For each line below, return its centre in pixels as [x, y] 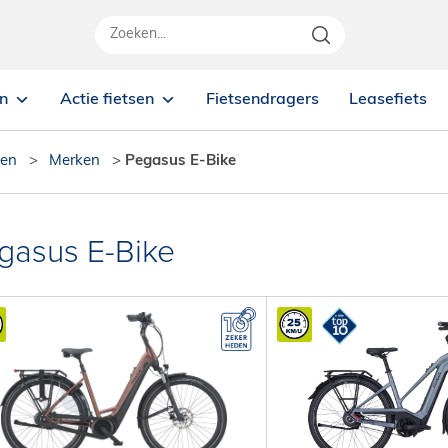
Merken [74, 161]
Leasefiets [388, 100]
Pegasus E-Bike [180, 161]
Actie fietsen [107, 100]
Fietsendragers [263, 100]
